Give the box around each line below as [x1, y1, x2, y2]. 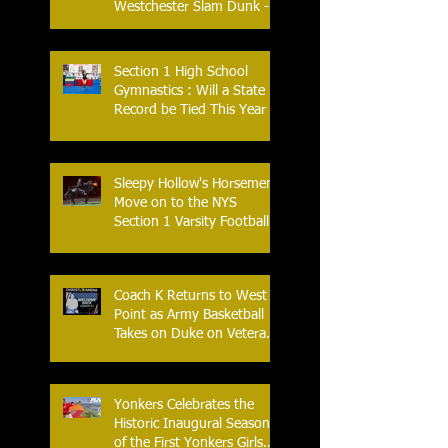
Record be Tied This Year [114, 103, 266, 118]
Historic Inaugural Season [114, 417, 270, 432]
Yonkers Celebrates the [114, 398, 254, 413]
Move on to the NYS [114, 196, 237, 211]
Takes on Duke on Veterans [114, 327, 280, 342]
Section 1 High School [114, 65, 248, 80]
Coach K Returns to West [114, 289, 267, 304]
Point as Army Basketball [114, 308, 264, 323]
